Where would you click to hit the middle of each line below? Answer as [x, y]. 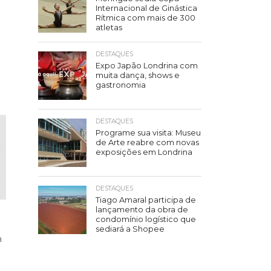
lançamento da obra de [142, 210]
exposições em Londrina [144, 152]
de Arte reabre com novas [147, 142]
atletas [109, 28]
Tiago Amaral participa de [146, 200]
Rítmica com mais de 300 [145, 18]
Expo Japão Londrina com [147, 66]
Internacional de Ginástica [146, 8]
